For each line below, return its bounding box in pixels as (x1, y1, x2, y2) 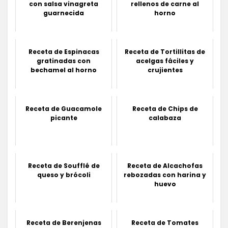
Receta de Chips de (132, 104, 198, 113)
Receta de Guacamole (25, 104, 102, 113)
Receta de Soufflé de (27, 161, 100, 170)
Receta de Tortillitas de (125, 47, 205, 56)
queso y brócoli (37, 170, 91, 180)
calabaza (149, 113, 181, 123)
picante (50, 113, 77, 123)
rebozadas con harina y (124, 170, 206, 180)
